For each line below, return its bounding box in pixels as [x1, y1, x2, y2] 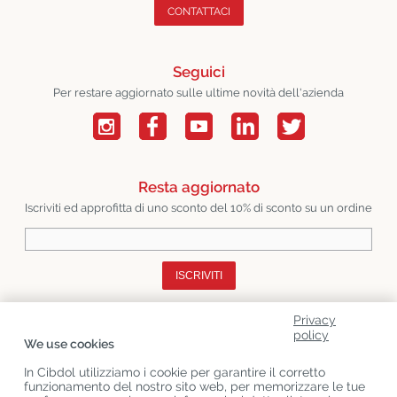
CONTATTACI [167, 4, 230, 18]
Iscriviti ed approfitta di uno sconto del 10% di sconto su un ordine [25, 200, 372, 214]
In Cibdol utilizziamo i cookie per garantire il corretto [24, 365, 325, 379]
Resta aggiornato [137, 177, 260, 196]
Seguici [172, 62, 225, 81]
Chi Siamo [18, 323, 90, 342]
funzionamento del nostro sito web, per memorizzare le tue [24, 379, 365, 393]
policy [293, 328, 329, 342]
